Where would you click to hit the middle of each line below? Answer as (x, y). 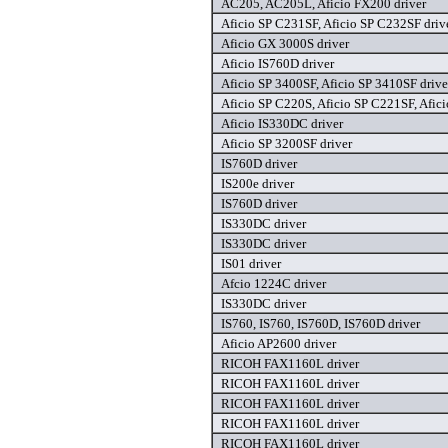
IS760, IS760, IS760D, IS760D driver (320, 324)
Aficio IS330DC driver (282, 124)
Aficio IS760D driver (277, 64)
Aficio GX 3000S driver (285, 44)
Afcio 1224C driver (273, 284)
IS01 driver (251, 264)
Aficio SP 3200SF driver (286, 144)
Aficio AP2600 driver (278, 344)
